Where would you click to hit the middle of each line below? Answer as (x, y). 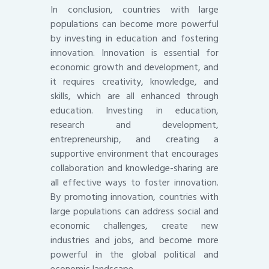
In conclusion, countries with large (134, 10)
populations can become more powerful (134, 24)
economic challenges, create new (134, 226)
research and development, (134, 125)
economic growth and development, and (134, 68)
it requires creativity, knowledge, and (134, 82)
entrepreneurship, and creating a (134, 140)
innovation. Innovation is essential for (134, 53)
